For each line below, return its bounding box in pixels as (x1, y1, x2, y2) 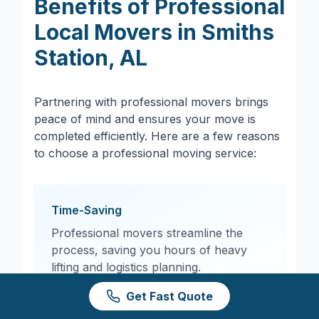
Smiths (202, 19, 274, 45)
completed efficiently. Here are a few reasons (34, 129, 280, 143)
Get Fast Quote (126, 289, 213, 303)
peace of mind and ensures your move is (34, 112, 256, 126)
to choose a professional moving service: (34, 146, 256, 160)
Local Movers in (34, 19, 202, 45)
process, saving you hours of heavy (51, 243, 247, 257)
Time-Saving (51, 203, 122, 217)
